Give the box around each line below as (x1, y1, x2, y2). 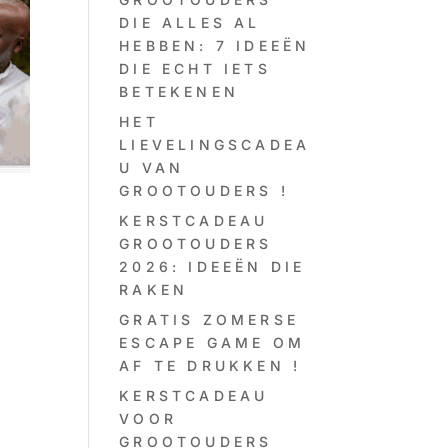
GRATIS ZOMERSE (119, 311, 299, 328)
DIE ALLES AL (119, 14, 261, 31)
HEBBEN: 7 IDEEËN (119, 37, 311, 54)
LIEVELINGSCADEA (119, 136, 311, 153)
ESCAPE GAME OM (119, 334, 305, 351)
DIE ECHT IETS (119, 60, 271, 77)
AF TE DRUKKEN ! (119, 357, 302, 374)
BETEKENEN (119, 83, 239, 100)
